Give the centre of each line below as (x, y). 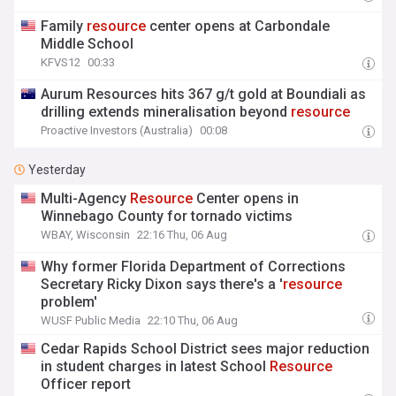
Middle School (88, 44)
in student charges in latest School (156, 366)
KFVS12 (61, 62)
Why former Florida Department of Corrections (194, 267)
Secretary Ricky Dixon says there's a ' (162, 284)
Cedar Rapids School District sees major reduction (206, 349)
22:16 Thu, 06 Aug (183, 235)
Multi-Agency (86, 198)
